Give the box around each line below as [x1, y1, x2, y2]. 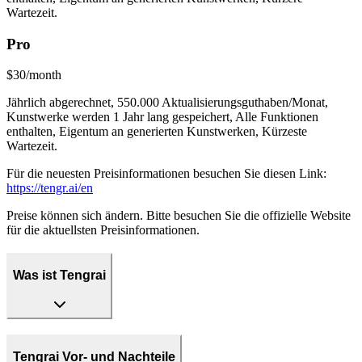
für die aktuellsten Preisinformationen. [6, 223, 200, 238]
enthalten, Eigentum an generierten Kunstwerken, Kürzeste [6, 124, 307, 139]
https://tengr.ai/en [6, 181, 93, 196]
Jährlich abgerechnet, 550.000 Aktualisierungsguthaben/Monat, [6, 95, 328, 110]
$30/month [6, 68, 61, 82]
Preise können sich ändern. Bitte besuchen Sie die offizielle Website [6, 208, 351, 223]
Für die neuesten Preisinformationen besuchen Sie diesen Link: [6, 166, 326, 181]
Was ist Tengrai [13, 267, 106, 282]
